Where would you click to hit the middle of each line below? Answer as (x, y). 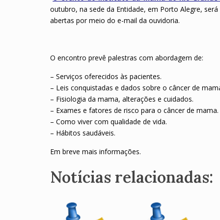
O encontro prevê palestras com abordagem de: (127, 58)
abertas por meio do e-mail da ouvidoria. (115, 20)
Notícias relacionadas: (132, 177)
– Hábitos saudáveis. (83, 133)
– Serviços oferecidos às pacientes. (106, 76)
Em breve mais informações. (96, 151)
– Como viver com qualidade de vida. (109, 122)
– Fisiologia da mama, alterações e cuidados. (122, 99)
